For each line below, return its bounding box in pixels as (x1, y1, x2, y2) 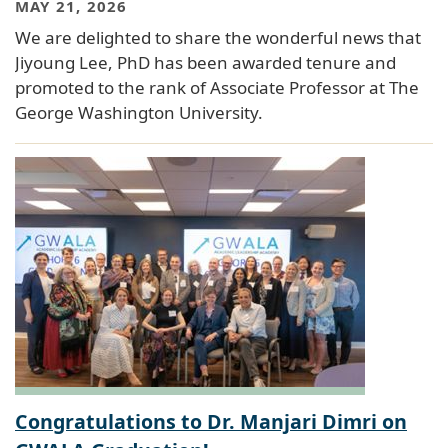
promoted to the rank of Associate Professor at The (15, 76, 419, 100)
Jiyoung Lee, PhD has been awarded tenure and (15, 51, 396, 75)
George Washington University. (15, 101, 263, 125)
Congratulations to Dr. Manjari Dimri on (15, 408, 407, 436)
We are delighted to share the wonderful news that (15, 26, 421, 50)
